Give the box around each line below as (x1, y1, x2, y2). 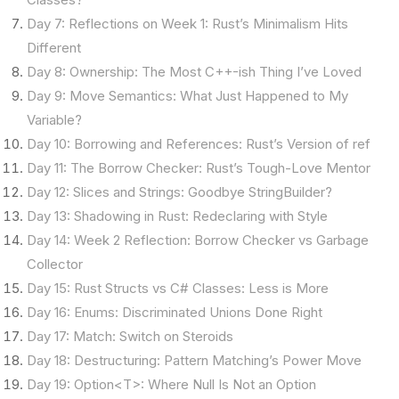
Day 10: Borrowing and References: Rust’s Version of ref (27, 135, 370, 152)
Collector (27, 256, 83, 273)
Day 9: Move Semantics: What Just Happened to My (27, 87, 348, 104)
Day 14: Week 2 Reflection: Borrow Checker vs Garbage (27, 232, 369, 248)
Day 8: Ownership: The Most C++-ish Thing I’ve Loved (27, 63, 362, 80)
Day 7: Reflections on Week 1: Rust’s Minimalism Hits (27, 15, 348, 32)
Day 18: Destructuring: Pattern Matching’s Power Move (27, 352, 362, 369)
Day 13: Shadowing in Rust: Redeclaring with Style (27, 208, 328, 224)
